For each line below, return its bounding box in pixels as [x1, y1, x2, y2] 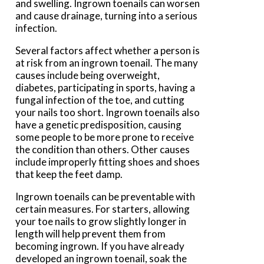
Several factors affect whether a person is [15, 44, 200, 57]
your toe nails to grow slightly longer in [15, 215, 187, 228]
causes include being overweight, [15, 69, 160, 82]
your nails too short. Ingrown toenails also [15, 106, 200, 119]
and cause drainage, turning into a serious [15, 9, 198, 22]
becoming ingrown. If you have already [15, 240, 185, 253]
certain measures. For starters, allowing [15, 203, 190, 216]
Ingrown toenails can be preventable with [15, 190, 196, 203]
